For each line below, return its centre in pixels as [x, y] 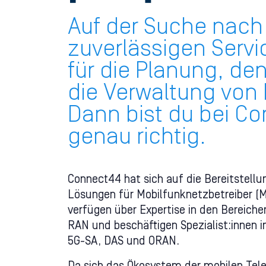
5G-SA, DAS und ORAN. [123, 242]
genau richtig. [137, 138]
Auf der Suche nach [165, 28]
